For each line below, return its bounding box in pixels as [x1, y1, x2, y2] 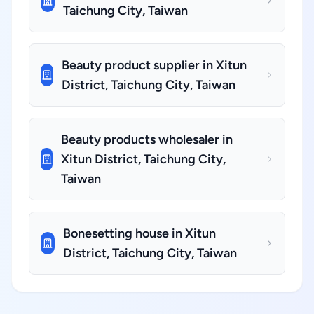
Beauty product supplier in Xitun [62, 57, 247, 73]
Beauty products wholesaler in [61, 132, 233, 147]
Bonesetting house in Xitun [62, 226, 216, 241]
